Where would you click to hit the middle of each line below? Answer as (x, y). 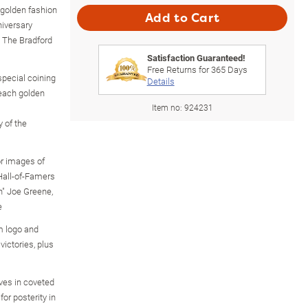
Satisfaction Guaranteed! (196, 57)
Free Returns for (179, 69)
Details (161, 81)
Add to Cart (182, 18)
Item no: (168, 107)
